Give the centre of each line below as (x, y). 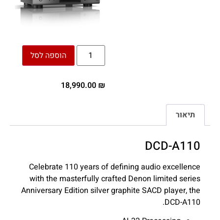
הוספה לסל (48, 56)
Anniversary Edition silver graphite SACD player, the (111, 190)
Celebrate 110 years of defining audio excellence (115, 167)
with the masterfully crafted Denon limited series (115, 179)
